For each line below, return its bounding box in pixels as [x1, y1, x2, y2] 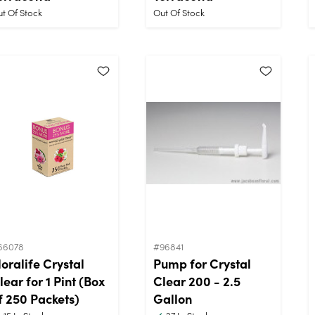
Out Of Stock [153, 5, 205, 19]
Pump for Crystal [153, 254, 251, 272]
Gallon [153, 289, 192, 307]
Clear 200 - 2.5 [153, 271, 240, 290]
